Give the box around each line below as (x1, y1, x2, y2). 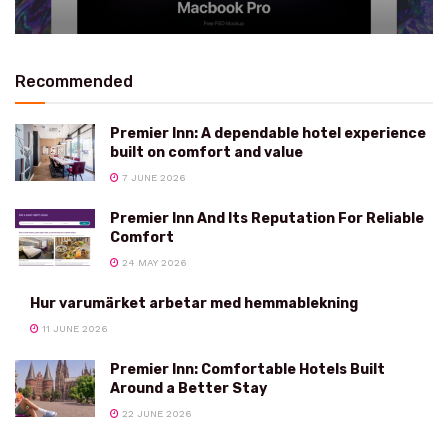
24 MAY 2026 (119, 256, 187, 268)
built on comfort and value (110, 143, 303, 161)
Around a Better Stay (110, 379, 267, 397)
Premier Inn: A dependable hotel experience (110, 124, 426, 142)
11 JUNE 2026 (39, 322, 108, 334)
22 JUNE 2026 (119, 407, 192, 419)
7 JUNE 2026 (119, 171, 186, 183)
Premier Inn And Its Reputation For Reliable (110, 209, 424, 227)
